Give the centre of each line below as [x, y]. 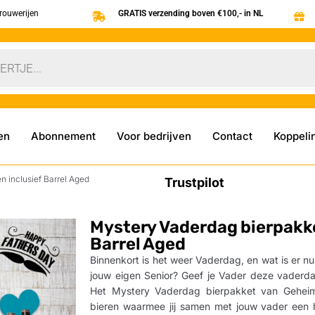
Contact [232, 136]
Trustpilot [194, 182]
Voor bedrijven [154, 136]
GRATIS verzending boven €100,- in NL [191, 13]
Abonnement [63, 136]
